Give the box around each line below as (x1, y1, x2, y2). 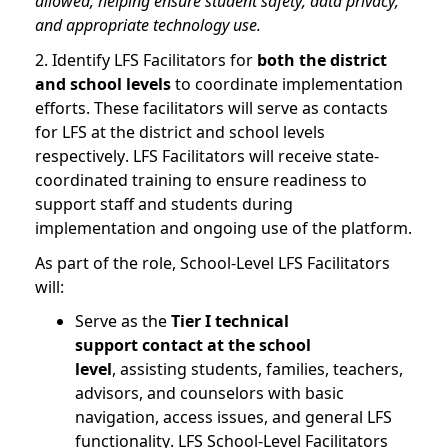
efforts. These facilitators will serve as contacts (35, 96, 388, 119)
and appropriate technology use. (35, 14, 261, 37)
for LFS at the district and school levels (35, 120, 325, 143)
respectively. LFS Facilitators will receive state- (35, 144, 379, 167)
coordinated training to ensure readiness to (35, 168, 367, 191)
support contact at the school (75, 334, 311, 357)
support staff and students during (35, 192, 293, 215)
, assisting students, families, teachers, (112, 358, 403, 381)
